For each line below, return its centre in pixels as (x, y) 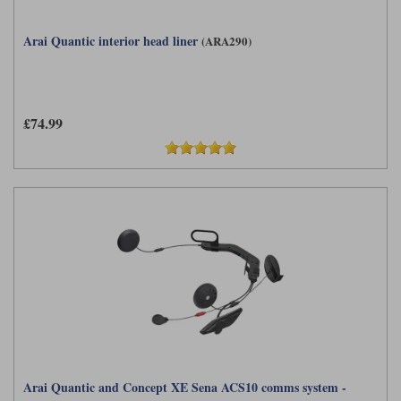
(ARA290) (226, 41)
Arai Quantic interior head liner (111, 41)
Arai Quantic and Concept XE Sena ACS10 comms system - (185, 387)
